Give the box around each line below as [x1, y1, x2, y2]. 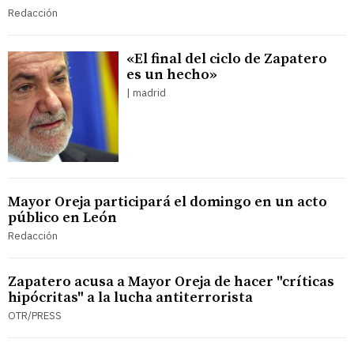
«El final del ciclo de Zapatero [126, 50, 327, 69]
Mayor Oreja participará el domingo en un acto [8, 193, 327, 212]
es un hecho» [126, 66, 217, 85]
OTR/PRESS [8, 309, 62, 323]
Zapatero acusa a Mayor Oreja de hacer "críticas [8, 273, 334, 292]
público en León [8, 209, 117, 228]
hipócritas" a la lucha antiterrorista [8, 288, 253, 307]
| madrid [126, 86, 166, 100]
